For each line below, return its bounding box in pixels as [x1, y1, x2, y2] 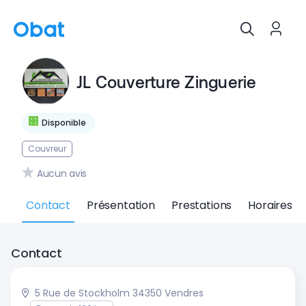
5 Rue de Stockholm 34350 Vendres [35, 286, 204, 300]
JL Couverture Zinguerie [76, 71, 257, 92]
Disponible [42, 117, 86, 128]
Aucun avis [37, 166, 87, 180]
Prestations [171, 197, 232, 213]
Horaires [248, 197, 292, 213]
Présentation [86, 197, 155, 213]
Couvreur [28, 143, 66, 154]
